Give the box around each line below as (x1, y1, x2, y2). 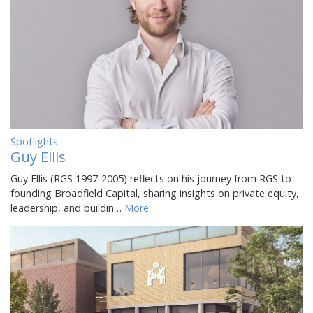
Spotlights (10, 134, 58, 148)
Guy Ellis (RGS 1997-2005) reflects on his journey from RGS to (10, 171, 291, 185)
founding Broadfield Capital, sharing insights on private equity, (10, 186, 299, 200)
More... (124, 201, 155, 214)
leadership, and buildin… (10, 201, 124, 214)
